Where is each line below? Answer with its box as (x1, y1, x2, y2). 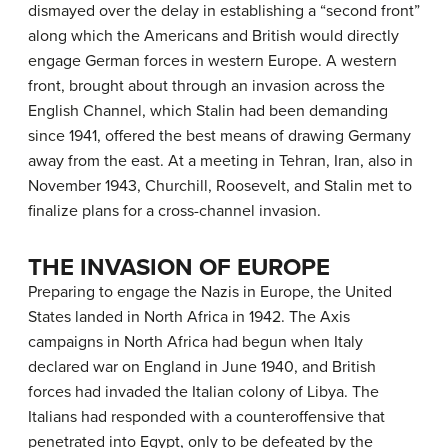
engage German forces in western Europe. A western (28, 50, 397, 71)
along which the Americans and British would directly (28, 25, 399, 46)
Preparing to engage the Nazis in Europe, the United (28, 281, 392, 302)
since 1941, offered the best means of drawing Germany (28, 125, 411, 146)
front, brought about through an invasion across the (28, 75, 385, 96)
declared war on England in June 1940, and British (28, 356, 376, 377)
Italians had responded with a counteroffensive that (28, 406, 385, 427)
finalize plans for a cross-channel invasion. (28, 200, 321, 221)
